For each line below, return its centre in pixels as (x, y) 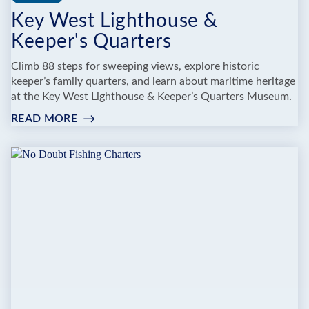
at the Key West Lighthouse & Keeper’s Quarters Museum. (151, 96)
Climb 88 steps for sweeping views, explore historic (135, 66)
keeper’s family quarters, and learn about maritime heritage (153, 81)
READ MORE (44, 118)
